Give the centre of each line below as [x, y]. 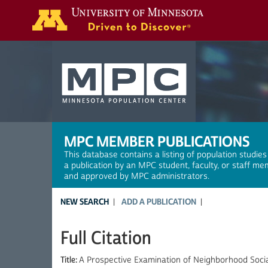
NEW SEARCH [85, 202]
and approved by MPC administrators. [137, 176]
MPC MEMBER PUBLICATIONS [157, 142]
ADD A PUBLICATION [159, 202]
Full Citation [106, 238]
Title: [70, 260]
